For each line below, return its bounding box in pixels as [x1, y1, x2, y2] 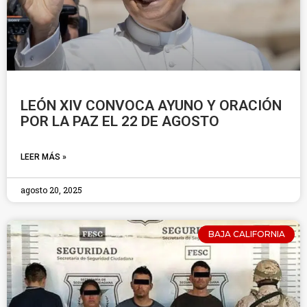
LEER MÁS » [21, 152, 66, 162]
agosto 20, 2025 [21, 184, 82, 195]
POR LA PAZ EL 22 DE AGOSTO [21, 113, 219, 130]
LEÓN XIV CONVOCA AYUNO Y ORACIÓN [21, 97, 282, 114]
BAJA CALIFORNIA [208, 229, 285, 240]
